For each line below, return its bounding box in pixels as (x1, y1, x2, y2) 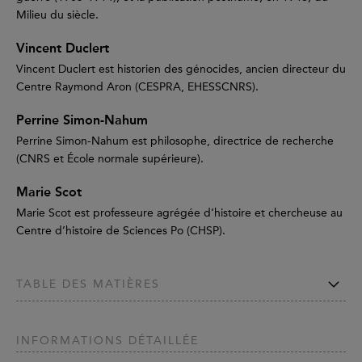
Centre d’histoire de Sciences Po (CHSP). (16, 223, 225, 238)
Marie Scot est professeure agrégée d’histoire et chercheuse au (16, 205, 343, 220)
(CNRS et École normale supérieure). (16, 151, 204, 166)
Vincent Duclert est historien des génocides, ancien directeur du (16, 61, 346, 76)
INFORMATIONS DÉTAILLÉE (16, 333, 199, 347)
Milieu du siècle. (16, 7, 105, 22)
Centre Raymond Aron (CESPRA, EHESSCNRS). (16, 79, 259, 94)
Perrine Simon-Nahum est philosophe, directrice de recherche (16, 133, 334, 148)
